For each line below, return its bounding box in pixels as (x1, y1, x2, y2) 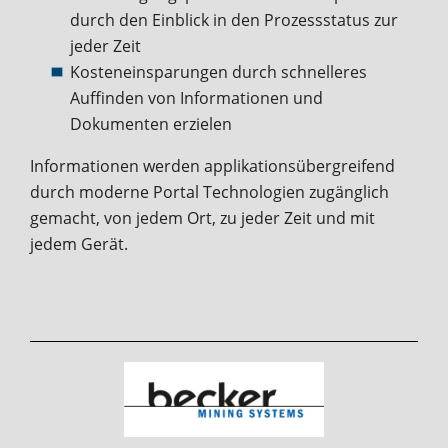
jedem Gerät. (30, 232, 128, 255)
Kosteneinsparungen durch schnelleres (70, 60, 367, 83)
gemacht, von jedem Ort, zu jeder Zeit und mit (30, 206, 375, 229)
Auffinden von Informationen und (70, 86, 323, 109)
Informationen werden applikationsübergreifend (30, 154, 395, 177)
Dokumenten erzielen (70, 112, 232, 135)
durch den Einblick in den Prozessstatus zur (70, 8, 398, 31)
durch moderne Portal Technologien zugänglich (30, 180, 389, 203)
